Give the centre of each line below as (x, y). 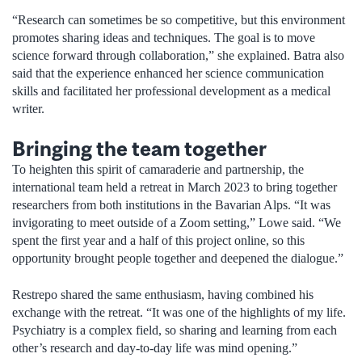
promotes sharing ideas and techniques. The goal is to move (164, 37)
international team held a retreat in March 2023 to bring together (175, 187)
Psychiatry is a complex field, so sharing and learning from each (175, 330)
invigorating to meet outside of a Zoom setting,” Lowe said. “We (177, 223)
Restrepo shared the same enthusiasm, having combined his (163, 294)
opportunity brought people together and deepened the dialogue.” (178, 259)
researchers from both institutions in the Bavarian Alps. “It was (171, 205)
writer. (28, 108)
